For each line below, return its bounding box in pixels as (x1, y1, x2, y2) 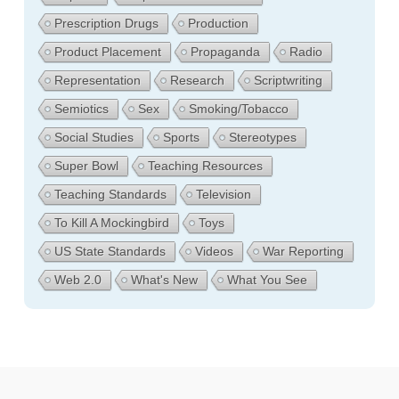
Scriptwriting (253, 73, 322, 88)
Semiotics (53, 102, 109, 117)
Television (195, 187, 251, 202)
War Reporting (262, 244, 344, 259)
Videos (194, 244, 233, 259)
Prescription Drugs (53, 16, 159, 31)
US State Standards (53, 244, 166, 259)
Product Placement (53, 45, 161, 60)
